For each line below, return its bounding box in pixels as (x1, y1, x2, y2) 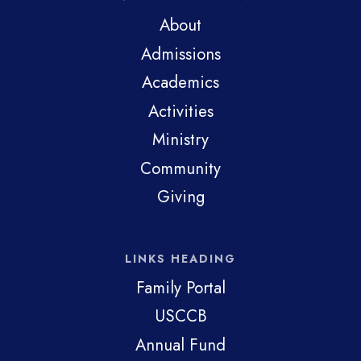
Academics (142, 70, 219, 95)
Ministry (152, 127, 209, 152)
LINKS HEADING (125, 250, 236, 267)
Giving (156, 185, 205, 210)
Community (140, 156, 221, 180)
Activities (147, 98, 214, 123)
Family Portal (135, 275, 226, 300)
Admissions (140, 41, 221, 66)
